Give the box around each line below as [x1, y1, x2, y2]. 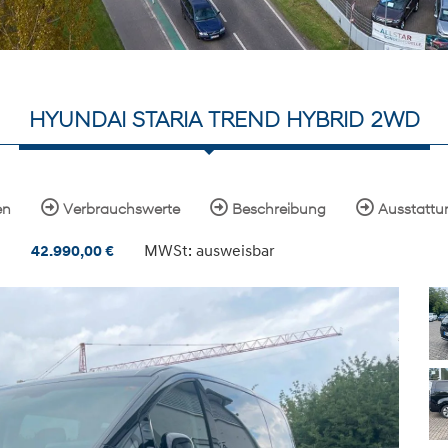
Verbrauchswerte [59, 199, 180, 218]
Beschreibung [228, 199, 326, 218]
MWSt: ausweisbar [144, 240, 275, 261]
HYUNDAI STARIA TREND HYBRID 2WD [28, 106, 420, 134]
